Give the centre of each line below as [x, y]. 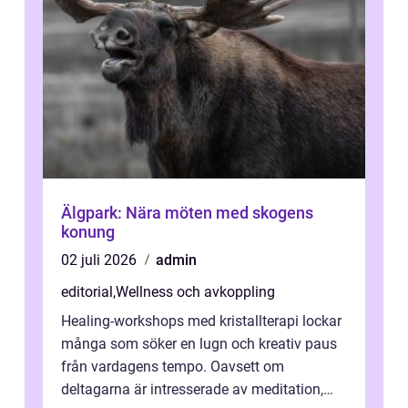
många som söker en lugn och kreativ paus [199, 344]
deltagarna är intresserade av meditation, [192, 390]
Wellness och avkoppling [195, 292]
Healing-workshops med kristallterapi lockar [201, 321]
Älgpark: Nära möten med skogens [187, 213]
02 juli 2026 [101, 260]
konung [88, 232]
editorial [87, 292]
